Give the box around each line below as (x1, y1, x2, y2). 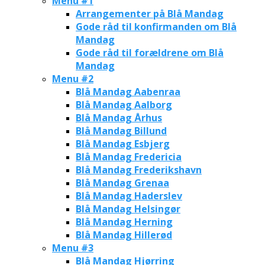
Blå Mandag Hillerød (76, 228, 172, 241)
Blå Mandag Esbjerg (76, 137, 170, 150)
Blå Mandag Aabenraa (76, 85, 180, 98)
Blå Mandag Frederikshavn (76, 163, 202, 176)
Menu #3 (52, 241, 93, 254)
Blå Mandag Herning (76, 215, 173, 228)
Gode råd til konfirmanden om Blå (76, 20, 237, 33)
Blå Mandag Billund (76, 124, 167, 137)
